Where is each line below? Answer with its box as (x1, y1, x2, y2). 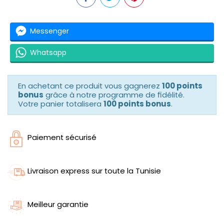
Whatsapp (30, 47, 66, 58)
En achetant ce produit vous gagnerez (18, 80, 162, 91)
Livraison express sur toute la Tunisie (27, 165, 161, 176)
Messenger (30, 26, 69, 36)
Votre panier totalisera (18, 98, 103, 109)
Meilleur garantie (27, 198, 88, 209)
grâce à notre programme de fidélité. (43, 89, 184, 100)
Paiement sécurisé (27, 131, 96, 142)
